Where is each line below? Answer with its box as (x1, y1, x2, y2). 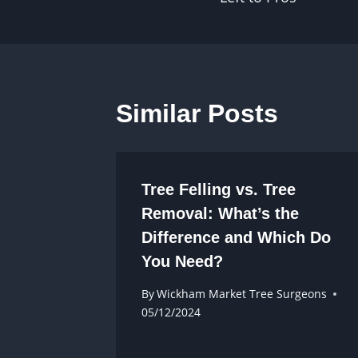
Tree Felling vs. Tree (141, 180, 296, 198)
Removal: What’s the (141, 204, 299, 222)
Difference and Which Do (141, 228, 331, 246)
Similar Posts (116, 98, 278, 128)
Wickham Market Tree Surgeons (157, 286, 328, 302)
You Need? (141, 252, 223, 270)
